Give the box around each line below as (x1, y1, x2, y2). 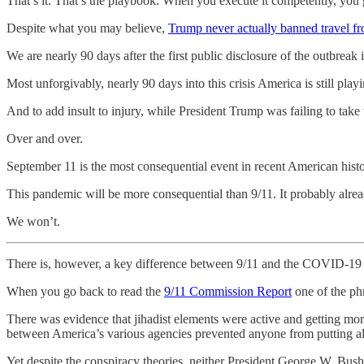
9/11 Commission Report (164, 284, 292, 298)
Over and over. (6, 131, 83, 145)
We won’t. (6, 214, 60, 228)
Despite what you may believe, (6, 20, 168, 35)
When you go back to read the (6, 284, 164, 298)
